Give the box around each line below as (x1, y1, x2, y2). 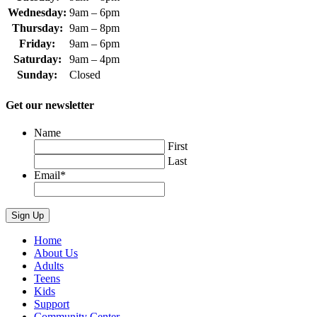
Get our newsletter (6, 98, 94, 111)
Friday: (19, 38, 55, 50)
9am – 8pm (69, 22, 120, 35)
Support (34, 297, 69, 310)
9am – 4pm (69, 53, 120, 66)
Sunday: (17, 69, 57, 81)
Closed (69, 69, 100, 81)
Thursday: (11, 22, 63, 35)
